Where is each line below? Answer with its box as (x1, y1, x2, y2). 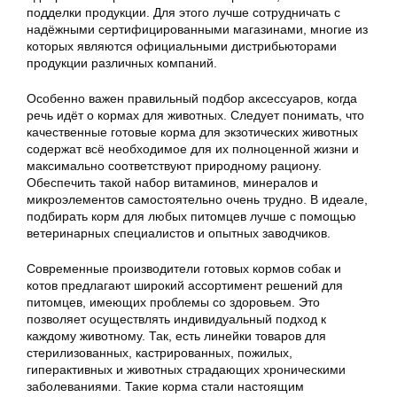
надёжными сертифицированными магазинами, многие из (27, 22, 368, 36)
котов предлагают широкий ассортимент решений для (27, 278, 343, 292)
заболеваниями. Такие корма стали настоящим (27, 379, 304, 393)
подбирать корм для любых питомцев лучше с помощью (27, 209, 356, 223)
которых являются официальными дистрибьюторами (27, 39, 337, 53)
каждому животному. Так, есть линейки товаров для (27, 329, 326, 343)
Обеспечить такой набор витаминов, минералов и (27, 175, 318, 190)
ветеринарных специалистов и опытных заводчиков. (27, 226, 331, 240)
